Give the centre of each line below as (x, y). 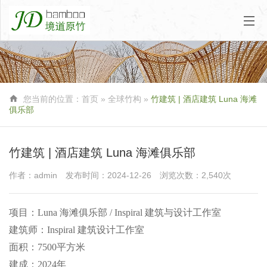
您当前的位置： (52, 99)
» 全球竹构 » (125, 99)
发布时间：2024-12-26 (108, 175)
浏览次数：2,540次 (195, 175)
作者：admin (33, 175)
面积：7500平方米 (47, 247)
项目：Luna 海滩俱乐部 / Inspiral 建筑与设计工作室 (115, 212)
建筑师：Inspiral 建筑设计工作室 (77, 229)
